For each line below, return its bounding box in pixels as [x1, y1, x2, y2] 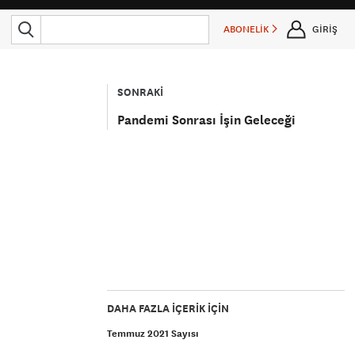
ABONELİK [223, 23, 272, 36]
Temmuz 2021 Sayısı [107, 327, 200, 340]
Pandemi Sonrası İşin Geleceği [117, 112, 296, 128]
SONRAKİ [117, 85, 164, 100]
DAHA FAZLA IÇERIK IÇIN [107, 301, 230, 316]
